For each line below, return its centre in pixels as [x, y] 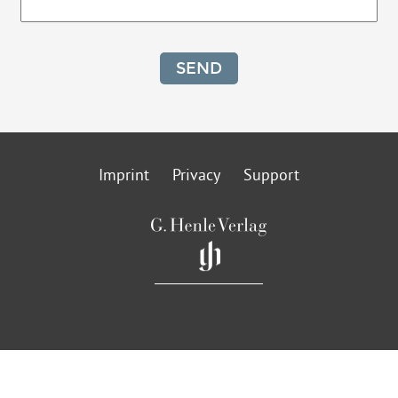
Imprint [124, 176]
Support [271, 176]
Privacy [196, 176]
